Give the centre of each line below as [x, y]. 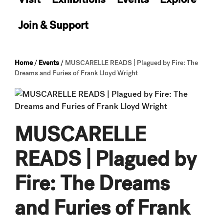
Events [49, 63]
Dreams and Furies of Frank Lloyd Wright [76, 73]
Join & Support [53, 25]
